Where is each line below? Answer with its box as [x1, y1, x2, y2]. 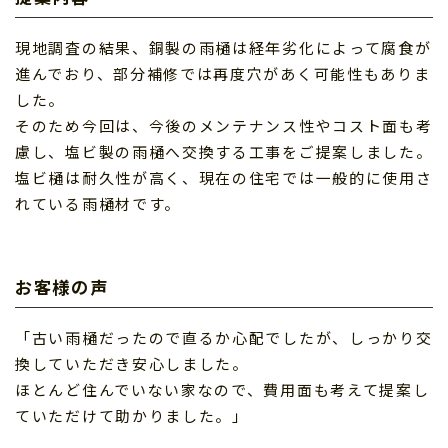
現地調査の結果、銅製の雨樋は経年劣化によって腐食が [15, 37, 432, 58]
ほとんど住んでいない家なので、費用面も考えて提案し [15, 379, 430, 400]
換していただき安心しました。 [15, 353, 249, 374]
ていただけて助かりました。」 [15, 405, 249, 426]
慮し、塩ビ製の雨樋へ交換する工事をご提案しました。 [15, 141, 433, 162]
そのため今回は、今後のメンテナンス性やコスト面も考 [15, 115, 433, 136]
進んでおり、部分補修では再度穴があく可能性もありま [15, 63, 431, 84]
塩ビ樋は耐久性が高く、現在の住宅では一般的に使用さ [15, 167, 433, 188]
